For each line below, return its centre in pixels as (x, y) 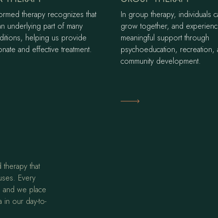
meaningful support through (165, 38)
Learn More (142, 100)
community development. (161, 61)
